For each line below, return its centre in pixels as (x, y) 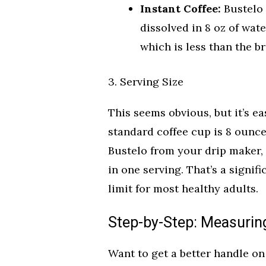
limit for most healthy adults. (183, 188)
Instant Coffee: (180, 8)
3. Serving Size (146, 81)
